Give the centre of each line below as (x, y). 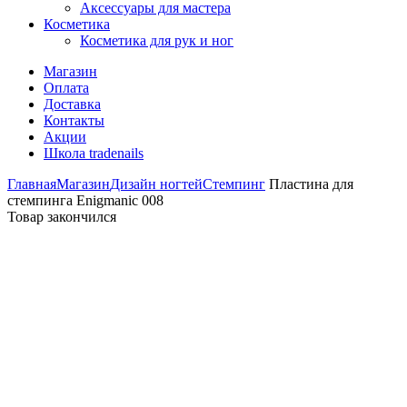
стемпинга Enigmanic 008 (85, 200)
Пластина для (309, 184)
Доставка (72, 104)
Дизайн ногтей (156, 184)
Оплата (66, 88)
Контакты (74, 120)
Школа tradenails (94, 153)
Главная (32, 184)
